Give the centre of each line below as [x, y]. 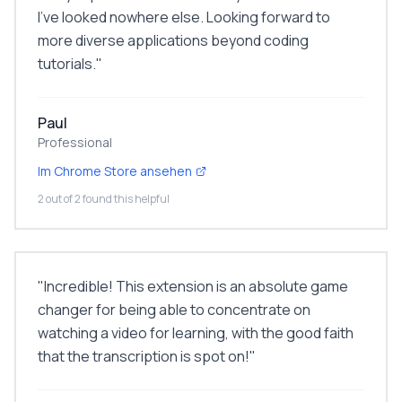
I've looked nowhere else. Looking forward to [184, 17]
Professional [75, 142]
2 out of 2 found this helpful [104, 199]
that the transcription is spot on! [144, 356]
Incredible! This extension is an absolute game [196, 286]
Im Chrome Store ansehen [115, 171]
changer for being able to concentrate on [174, 310]
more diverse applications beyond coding [173, 40]
